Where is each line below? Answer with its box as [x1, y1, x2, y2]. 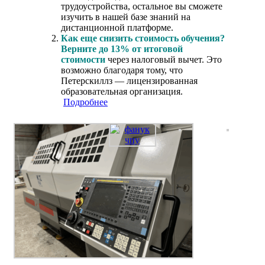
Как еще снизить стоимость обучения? [61, 33, 225, 44]
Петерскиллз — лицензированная [61, 76, 198, 86]
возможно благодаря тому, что [61, 65, 183, 76]
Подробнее [63, 97, 108, 108]
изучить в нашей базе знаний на [61, 12, 190, 22]
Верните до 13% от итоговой [61, 44, 183, 54]
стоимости [61, 54, 105, 65]
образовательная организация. [61, 86, 185, 97]
